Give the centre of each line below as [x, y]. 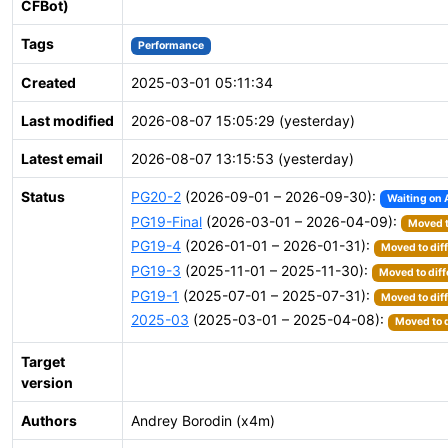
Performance [170, 45]
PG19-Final [166, 221]
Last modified [67, 120]
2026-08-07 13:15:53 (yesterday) [242, 158]
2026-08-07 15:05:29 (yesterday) [243, 120]
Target [43, 361]
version [47, 382]
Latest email [62, 158]
